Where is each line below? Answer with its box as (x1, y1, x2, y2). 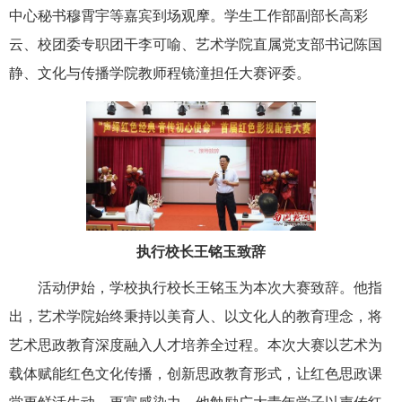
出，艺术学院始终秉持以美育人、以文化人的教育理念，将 (9, 309, 382, 325)
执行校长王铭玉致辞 (136, 244, 266, 260)
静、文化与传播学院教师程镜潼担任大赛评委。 (9, 65, 310, 81)
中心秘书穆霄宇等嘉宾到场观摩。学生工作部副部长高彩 (9, 7, 368, 23)
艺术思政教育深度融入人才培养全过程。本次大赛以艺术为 (9, 337, 382, 354)
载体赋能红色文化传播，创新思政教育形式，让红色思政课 (9, 366, 382, 382)
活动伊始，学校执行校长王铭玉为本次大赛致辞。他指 (38, 280, 382, 296)
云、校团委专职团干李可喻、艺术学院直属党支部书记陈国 (9, 36, 382, 52)
